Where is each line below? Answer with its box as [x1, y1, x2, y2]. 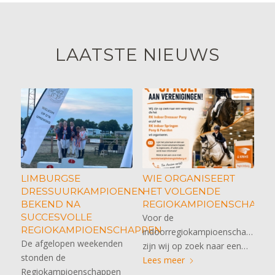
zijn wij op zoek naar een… [142, 239, 248, 252]
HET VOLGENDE [142, 185, 220, 197]
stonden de [20, 251, 66, 263]
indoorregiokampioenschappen [142, 225, 266, 238]
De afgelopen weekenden [20, 237, 123, 249]
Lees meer [142, 254, 185, 266]
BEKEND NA [20, 198, 80, 210]
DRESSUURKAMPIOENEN [20, 185, 145, 197]
